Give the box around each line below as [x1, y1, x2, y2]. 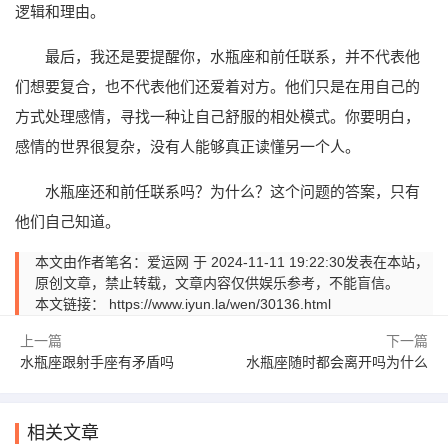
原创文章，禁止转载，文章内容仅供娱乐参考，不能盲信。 [35, 274, 399, 291]
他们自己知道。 [15, 212, 120, 230]
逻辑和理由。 [15, 2, 105, 20]
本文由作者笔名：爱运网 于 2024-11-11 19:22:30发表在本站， [35, 253, 429, 270]
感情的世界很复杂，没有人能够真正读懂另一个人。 [15, 137, 360, 155]
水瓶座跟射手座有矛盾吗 [20, 353, 174, 370]
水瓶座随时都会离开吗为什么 [246, 353, 428, 370]
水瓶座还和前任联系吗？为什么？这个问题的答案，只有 [45, 182, 420, 200]
